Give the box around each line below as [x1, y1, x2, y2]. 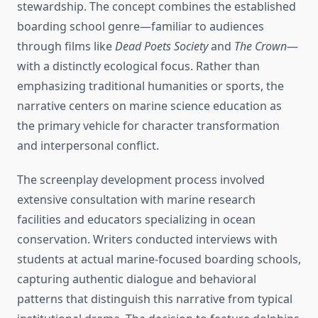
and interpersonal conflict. [17, 138, 159, 154]
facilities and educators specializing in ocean [17, 212, 256, 228]
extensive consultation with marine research [17, 192, 256, 208]
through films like [17, 38, 115, 55]
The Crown [234, 38, 287, 55]
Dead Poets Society [115, 38, 208, 55]
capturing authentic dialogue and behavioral [17, 271, 256, 287]
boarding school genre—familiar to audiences [17, 18, 264, 35]
